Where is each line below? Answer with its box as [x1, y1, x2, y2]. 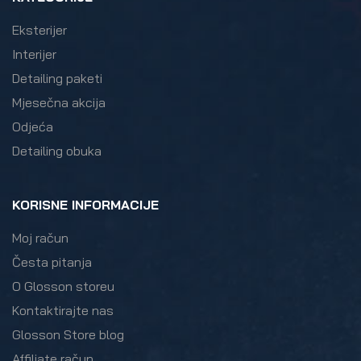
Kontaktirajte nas [12, 301, 114, 318]
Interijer [12, 45, 56, 62]
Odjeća [12, 118, 53, 135]
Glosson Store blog [12, 326, 124, 342]
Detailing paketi [12, 69, 102, 86]
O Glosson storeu [12, 277, 114, 294]
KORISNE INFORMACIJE [12, 196, 159, 213]
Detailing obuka [12, 142, 102, 159]
